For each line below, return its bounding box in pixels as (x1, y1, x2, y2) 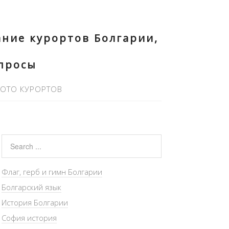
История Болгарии (1, 197, 68, 208)
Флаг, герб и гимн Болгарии (1, 167, 102, 177)
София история (1, 213, 57, 223)
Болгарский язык (1, 182, 61, 192)
